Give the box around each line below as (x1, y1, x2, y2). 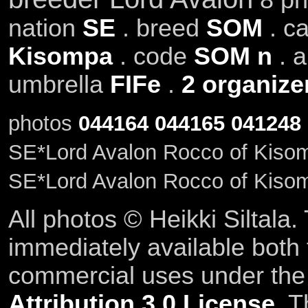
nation (8, 14, 82, 42)
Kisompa (8, 42, 113, 70)
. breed (115, 14, 206, 42)
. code (112, 42, 194, 70)
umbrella (8, 70, 110, 98)
